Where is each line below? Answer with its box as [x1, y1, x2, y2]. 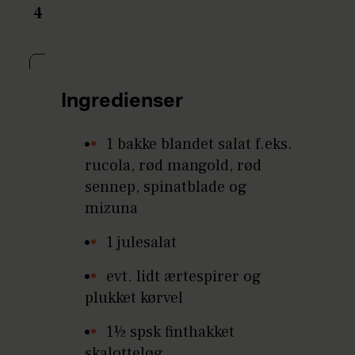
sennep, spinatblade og [85, 176, 248, 197]
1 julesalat [106, 231, 177, 253]
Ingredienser [61, 91, 184, 112]
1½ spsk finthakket [106, 321, 235, 342]
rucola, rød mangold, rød [85, 155, 262, 176]
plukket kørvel [85, 287, 184, 308]
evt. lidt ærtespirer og [106, 265, 262, 287]
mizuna [85, 197, 139, 219]
